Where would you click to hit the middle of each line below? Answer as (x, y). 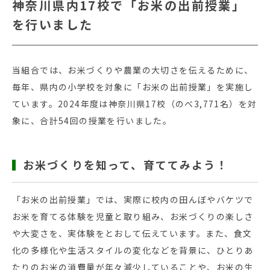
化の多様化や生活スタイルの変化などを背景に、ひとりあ (133, 250)
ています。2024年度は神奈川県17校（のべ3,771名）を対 (135, 104)
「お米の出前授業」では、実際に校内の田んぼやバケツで (133, 199)
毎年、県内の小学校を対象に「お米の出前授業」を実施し (133, 87)
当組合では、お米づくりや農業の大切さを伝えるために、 (133, 70)
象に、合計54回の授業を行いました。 (92, 121)
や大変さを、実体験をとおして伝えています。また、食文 (132, 233)
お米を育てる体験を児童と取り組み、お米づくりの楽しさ (133, 216)
